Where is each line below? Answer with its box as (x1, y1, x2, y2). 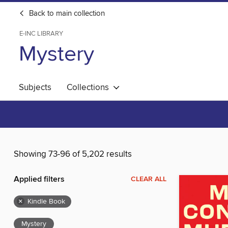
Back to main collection (27, 9, 105, 18)
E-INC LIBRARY (19, 30, 63, 38)
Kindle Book (27, 197, 65, 207)
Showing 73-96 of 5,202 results (14, 149, 132, 160)
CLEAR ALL (131, 175, 166, 184)
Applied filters (14, 174, 65, 185)
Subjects (19, 82, 51, 93)
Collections (67, 82, 113, 93)
